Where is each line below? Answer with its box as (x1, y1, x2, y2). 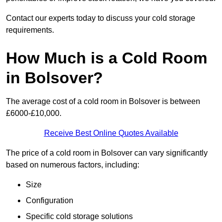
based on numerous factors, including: (6, 161, 139, 169)
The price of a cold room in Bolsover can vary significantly (6, 149, 208, 158)
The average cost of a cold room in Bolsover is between (6, 97, 200, 106)
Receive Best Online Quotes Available (44, 129, 178, 138)
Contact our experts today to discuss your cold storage (6, 14, 195, 23)
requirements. (6, 26, 54, 35)
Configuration (26, 196, 73, 205)
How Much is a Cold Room (6, 49, 207, 67)
